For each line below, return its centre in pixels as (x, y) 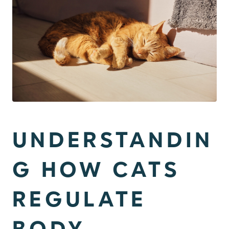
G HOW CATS (96, 171)
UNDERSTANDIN (113, 141)
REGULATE (79, 201)
